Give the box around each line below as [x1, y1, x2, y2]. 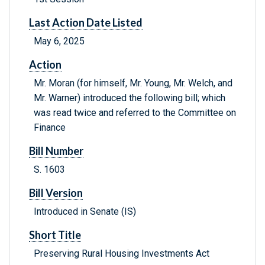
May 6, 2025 [34, 35, 85, 47]
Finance [34, 122, 66, 134]
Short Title [29, 228, 81, 242]
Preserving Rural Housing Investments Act [34, 248, 209, 260]
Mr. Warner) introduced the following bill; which [34, 92, 225, 104]
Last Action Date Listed [29, 16, 143, 30]
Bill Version [29, 186, 83, 200]
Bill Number [29, 144, 83, 158]
